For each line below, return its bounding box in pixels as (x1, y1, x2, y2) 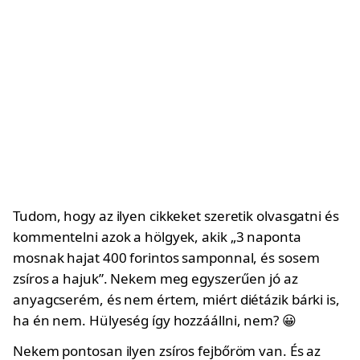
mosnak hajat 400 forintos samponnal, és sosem (13, 248, 320, 267)
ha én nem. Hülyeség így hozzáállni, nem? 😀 (13, 311, 297, 329)
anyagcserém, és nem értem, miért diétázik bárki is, (13, 290, 340, 309)
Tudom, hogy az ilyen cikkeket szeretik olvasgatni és (13, 207, 339, 225)
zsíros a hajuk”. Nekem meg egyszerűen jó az (13, 269, 298, 288)
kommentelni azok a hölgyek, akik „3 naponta (13, 227, 301, 246)
